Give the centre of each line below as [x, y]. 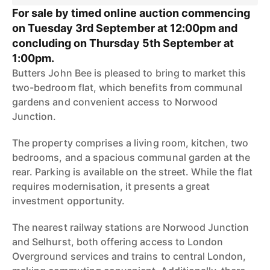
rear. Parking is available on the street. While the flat [132, 172]
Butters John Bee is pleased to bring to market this [129, 73]
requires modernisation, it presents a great [111, 186]
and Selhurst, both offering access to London [118, 242]
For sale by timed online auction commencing [131, 13]
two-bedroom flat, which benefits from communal [127, 87]
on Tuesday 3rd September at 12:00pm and [125, 28]
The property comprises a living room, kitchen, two [130, 143]
